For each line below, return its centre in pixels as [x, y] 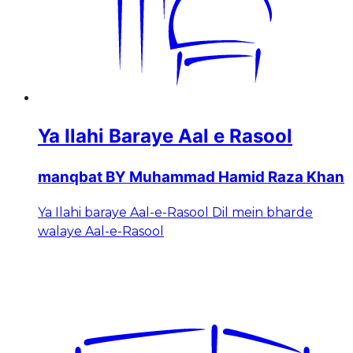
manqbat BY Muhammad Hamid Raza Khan [191, 177]
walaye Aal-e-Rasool [101, 231]
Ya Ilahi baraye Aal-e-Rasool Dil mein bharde [175, 212]
